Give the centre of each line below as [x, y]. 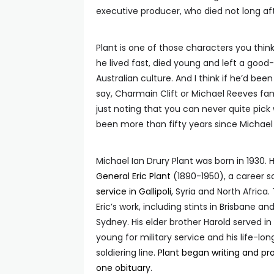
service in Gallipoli [134, 191]
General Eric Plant [133, 176]
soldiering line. [127, 253]
